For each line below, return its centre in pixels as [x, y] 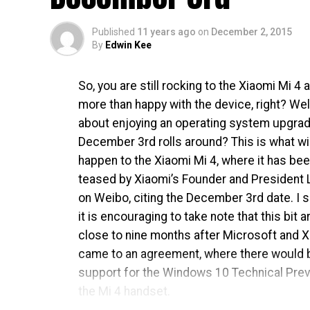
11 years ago [166, 32]
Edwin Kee [128, 45]
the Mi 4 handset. [124, 291]
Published [113, 32]
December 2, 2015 [252, 32]
